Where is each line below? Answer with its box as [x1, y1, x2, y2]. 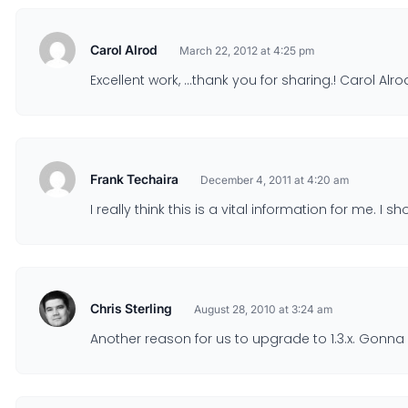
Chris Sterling [90, 301, 172, 316]
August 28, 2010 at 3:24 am [194, 302, 332, 316]
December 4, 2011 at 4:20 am [200, 173, 349, 187]
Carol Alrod [90, 42, 158, 57]
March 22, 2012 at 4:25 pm [179, 44, 314, 57]
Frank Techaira [90, 171, 178, 187]
